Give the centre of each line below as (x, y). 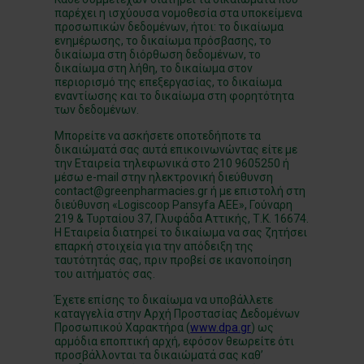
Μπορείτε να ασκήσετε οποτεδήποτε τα (158, 136)
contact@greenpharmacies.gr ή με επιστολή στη (180, 191)
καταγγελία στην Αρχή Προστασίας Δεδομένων (178, 314)
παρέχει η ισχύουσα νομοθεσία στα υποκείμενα (179, 13)
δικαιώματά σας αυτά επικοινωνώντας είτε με (176, 149)
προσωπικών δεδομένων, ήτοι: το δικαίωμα (169, 27)
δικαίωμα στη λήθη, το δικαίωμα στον (154, 68)
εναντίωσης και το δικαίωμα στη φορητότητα (175, 96)
